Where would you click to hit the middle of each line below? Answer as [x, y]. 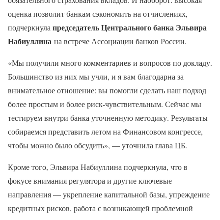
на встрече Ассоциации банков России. [120, 41]
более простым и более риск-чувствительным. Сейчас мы [105, 104]
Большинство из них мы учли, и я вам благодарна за [96, 77]
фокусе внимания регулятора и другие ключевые [90, 181]
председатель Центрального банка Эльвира [130, 27]
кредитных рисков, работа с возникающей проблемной [100, 208]
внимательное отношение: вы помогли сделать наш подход [107, 90]
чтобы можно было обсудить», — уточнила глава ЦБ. [97, 145]
